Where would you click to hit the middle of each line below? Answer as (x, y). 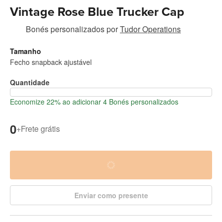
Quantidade (30, 82)
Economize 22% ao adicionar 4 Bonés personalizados (94, 101)
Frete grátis (40, 129)
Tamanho (26, 51)
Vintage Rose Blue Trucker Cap (97, 12)
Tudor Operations (150, 28)
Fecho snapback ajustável (51, 62)
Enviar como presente (111, 195)
